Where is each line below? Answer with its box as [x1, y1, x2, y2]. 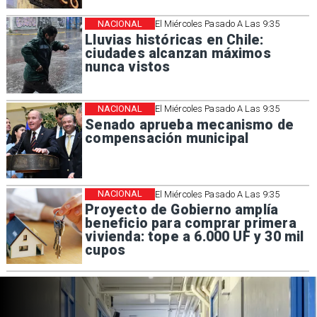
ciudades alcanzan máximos [85, 45, 271, 62]
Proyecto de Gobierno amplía [85, 202, 279, 219]
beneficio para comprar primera [85, 215, 296, 232]
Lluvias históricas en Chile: [85, 31, 264, 48]
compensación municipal [85, 129, 249, 146]
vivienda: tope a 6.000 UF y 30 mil [85, 229, 304, 246]
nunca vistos [85, 58, 171, 75]
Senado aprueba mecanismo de [85, 116, 294, 133]
